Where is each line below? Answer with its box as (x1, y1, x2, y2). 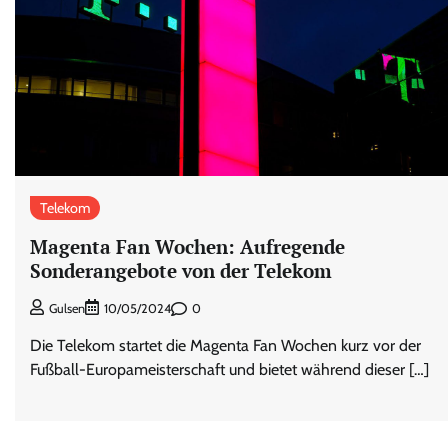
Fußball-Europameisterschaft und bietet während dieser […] (30, 360, 429, 380)
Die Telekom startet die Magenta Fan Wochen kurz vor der (30, 336, 421, 356)
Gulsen (49, 301, 85, 317)
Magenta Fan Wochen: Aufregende (30, 234, 345, 260)
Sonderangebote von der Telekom (30, 258, 332, 284)
